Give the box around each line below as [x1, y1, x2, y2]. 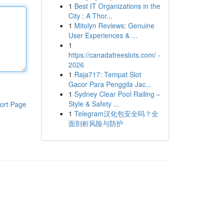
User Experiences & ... [68, 30, 137, 40]
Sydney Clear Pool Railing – [74, 89, 160, 99]
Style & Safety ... [68, 99, 119, 109]
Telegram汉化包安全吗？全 [74, 109, 158, 118]
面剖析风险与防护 [68, 118, 123, 128]
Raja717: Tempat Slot [74, 69, 141, 79]
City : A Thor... [68, 11, 112, 21]
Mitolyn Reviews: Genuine [74, 21, 154, 30]
